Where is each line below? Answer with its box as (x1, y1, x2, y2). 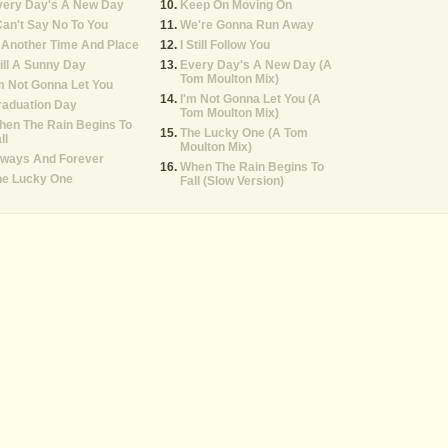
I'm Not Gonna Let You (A (180, 92, 321, 106)
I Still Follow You (180, 38, 270, 52)
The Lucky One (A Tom (180, 126, 308, 140)
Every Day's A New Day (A (180, 58, 332, 72)
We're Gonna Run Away (180, 18, 314, 32)
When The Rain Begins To (180, 160, 324, 174)
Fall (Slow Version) (180, 174, 284, 188)
